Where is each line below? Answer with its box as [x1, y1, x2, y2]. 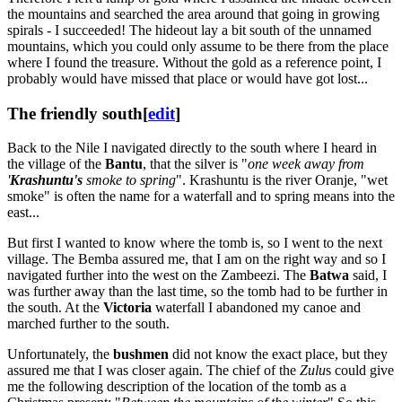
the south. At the [7, 300, 103, 316]
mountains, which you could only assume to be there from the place [7, 39, 389, 54]
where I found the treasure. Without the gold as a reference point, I [7, 55, 381, 70]
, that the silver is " [143, 156, 248, 172]
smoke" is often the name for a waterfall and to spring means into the [7, 188, 395, 205]
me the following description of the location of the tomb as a [7, 379, 346, 395]
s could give [326, 363, 394, 379]
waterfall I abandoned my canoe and [152, 300, 361, 316]
